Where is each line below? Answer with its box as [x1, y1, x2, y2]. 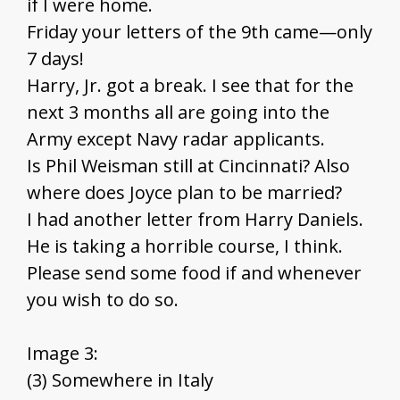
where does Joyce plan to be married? [27, 180, 342, 205]
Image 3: [27, 341, 98, 366]
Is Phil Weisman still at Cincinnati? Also [27, 154, 350, 179]
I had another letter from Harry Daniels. [27, 207, 363, 232]
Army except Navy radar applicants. [27, 127, 325, 152]
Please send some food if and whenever [27, 261, 362, 286]
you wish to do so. [27, 287, 179, 312]
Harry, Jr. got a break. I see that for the [27, 73, 354, 98]
